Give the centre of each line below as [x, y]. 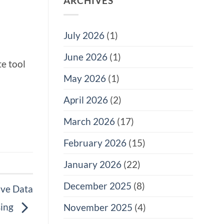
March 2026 [89, 121]
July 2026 [84, 35]
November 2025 [98, 207]
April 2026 [86, 100]
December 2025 [97, 186]
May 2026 [85, 78]
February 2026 [95, 143]
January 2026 [92, 164]
